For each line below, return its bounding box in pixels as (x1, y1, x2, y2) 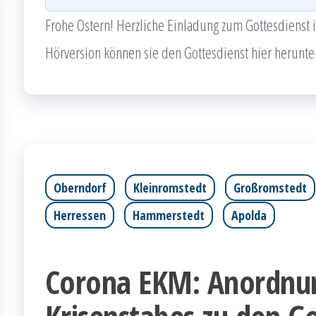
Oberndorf (54, 179, 107, 196)
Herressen (54, 207, 106, 224)
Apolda (231, 207, 267, 224)
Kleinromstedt (133, 179, 207, 196)
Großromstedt (233, 179, 307, 196)
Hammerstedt (133, 207, 205, 224)
